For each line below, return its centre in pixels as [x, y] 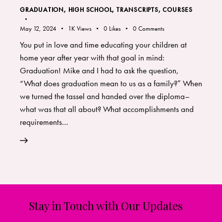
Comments [151, 28]
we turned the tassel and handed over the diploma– [105, 96]
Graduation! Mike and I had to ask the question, [99, 70]
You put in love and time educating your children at [103, 44]
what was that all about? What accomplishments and [107, 109]
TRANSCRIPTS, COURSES [155, 9]
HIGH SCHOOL [90, 9]
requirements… [44, 122]
